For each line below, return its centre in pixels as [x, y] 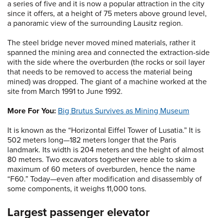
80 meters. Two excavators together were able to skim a [102, 160]
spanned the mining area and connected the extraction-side [109, 53]
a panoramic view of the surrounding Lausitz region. [96, 24]
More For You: [32, 111]
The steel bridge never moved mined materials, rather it [101, 43]
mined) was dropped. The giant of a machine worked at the [107, 82]
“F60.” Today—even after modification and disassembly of [105, 179]
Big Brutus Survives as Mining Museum [124, 111]
